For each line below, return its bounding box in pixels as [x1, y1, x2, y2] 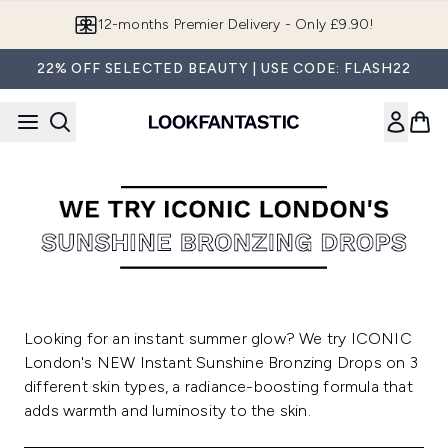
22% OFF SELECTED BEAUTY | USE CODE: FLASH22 [37, 60, 411, 77]
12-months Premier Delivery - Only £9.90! [97, 16, 375, 33]
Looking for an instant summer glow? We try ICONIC [24, 329, 412, 349]
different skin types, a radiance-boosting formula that [24, 377, 413, 397]
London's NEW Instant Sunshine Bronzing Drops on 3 [24, 353, 418, 373]
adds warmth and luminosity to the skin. [24, 401, 311, 421]
